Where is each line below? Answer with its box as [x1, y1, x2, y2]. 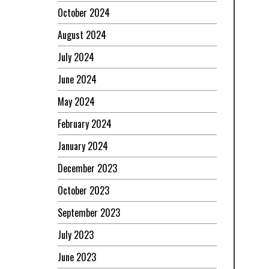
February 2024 [58, 116, 112, 131]
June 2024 [58, 72, 97, 87]
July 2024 [58, 50, 94, 65]
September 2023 [58, 205, 120, 220]
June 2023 [58, 250, 96, 265]
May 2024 [58, 94, 95, 109]
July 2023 [58, 228, 94, 243]
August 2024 [58, 28, 106, 43]
